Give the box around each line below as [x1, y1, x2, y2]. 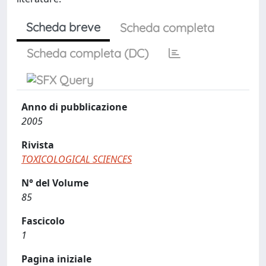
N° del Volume [21, 176, 88, 189]
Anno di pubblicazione [21, 100, 127, 113]
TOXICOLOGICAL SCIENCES [21, 153, 132, 166]
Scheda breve [26, 20, 100, 34]
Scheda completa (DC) [27, 46, 148, 61]
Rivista [21, 138, 54, 151]
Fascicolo [21, 214, 65, 227]
